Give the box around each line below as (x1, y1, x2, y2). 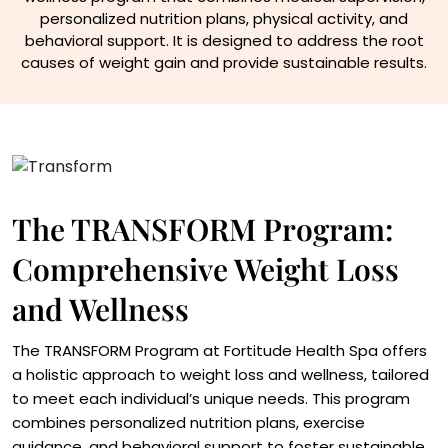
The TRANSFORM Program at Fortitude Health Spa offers (12, 339, 427, 361)
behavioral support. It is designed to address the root (24, 30, 424, 51)
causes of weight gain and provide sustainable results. (21, 52, 427, 73)
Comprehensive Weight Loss (12, 248, 399, 289)
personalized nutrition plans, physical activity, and (40, 8, 408, 29)
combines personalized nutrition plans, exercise (12, 411, 365, 433)
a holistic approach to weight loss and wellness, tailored (12, 363, 429, 385)
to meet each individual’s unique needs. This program (12, 387, 410, 409)
